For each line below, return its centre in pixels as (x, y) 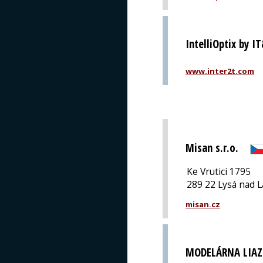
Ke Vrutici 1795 (219, 171)
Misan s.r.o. (212, 148)
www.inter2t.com (220, 71)
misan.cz (203, 204)
